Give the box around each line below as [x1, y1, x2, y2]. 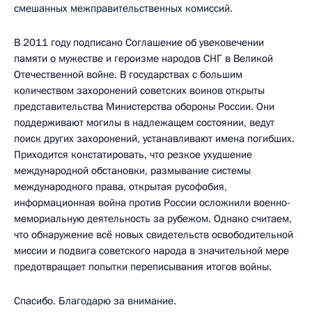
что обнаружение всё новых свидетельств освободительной [14, 227, 293, 242]
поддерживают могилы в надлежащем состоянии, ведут [14, 115, 274, 130]
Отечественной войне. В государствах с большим [14, 67, 242, 81]
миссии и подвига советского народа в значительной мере [14, 243, 289, 258]
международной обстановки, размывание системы [14, 163, 251, 178]
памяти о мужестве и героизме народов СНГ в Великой [14, 51, 273, 65]
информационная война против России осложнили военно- [14, 195, 290, 210]
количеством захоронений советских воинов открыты [14, 83, 265, 97]
